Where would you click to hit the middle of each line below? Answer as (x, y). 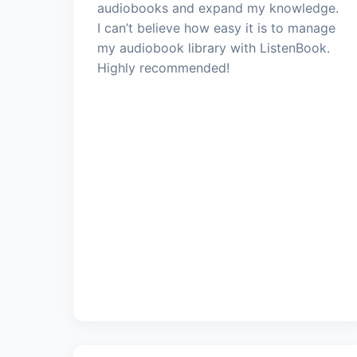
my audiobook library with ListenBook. (214, 47)
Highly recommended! (163, 67)
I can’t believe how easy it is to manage (216, 27)
